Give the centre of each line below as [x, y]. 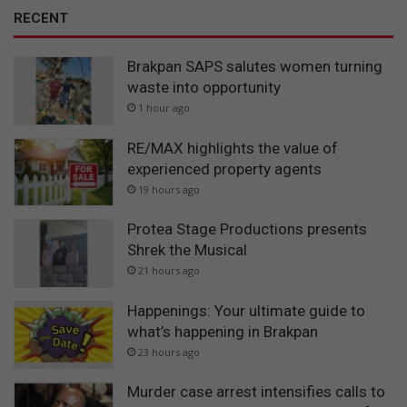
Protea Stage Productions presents [247, 229]
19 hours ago [169, 189]
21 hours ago [169, 271]
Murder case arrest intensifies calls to [256, 392]
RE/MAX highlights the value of [233, 148]
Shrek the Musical [187, 250]
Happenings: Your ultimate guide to [246, 310]
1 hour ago [164, 107]
